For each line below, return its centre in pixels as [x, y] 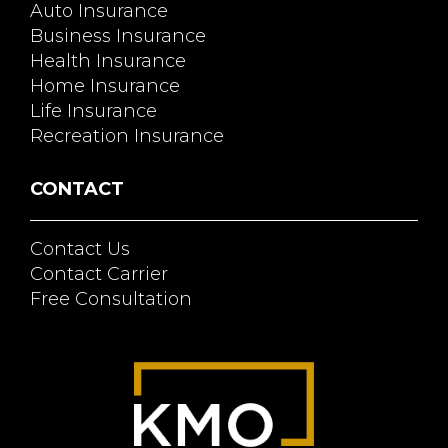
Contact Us [80, 248]
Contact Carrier [99, 273]
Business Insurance [118, 35]
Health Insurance [108, 60]
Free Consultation [111, 298]
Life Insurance [93, 110]
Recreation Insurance [127, 135]
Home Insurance [105, 85]
